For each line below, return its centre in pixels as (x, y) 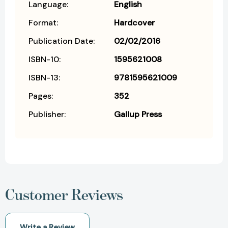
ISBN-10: (45, 60)
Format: (43, 23)
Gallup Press (138, 115)
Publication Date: (62, 41)
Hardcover (134, 23)
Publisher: (47, 115)
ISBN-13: (44, 78)
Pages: (41, 96)
